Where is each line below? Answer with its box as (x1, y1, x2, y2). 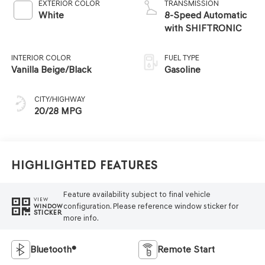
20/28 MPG (34, 105, 82, 117)
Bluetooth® (30, 244, 76, 256)
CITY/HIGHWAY (34, 95, 85, 104)
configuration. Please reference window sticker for (63, 201, 238, 211)
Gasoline (164, 64, 201, 76)
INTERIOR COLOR (11, 53, 71, 63)
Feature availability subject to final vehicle (63, 189, 211, 199)
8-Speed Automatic (164, 9, 247, 21)
